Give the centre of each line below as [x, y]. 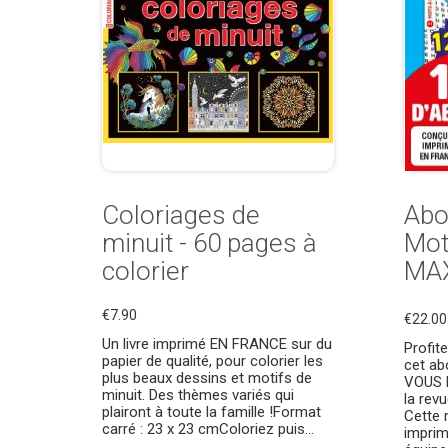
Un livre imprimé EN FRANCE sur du [217, 344]
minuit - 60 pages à [209, 243]
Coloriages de [181, 215]
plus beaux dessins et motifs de [207, 378]
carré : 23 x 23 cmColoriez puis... [208, 429]
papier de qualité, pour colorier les [212, 361]
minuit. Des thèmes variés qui [198, 395]
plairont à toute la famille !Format [211, 412]
